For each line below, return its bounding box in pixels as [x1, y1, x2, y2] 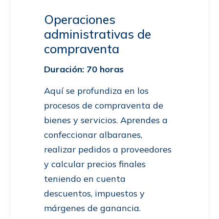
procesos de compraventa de [44, 100, 163, 111]
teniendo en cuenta [44, 173, 126, 185]
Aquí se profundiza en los [44, 85, 149, 97]
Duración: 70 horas [44, 64, 124, 75]
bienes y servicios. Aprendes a [44, 114, 168, 126]
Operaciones [44, 12, 115, 27]
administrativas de [44, 26, 151, 42]
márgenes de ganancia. [44, 202, 143, 214]
